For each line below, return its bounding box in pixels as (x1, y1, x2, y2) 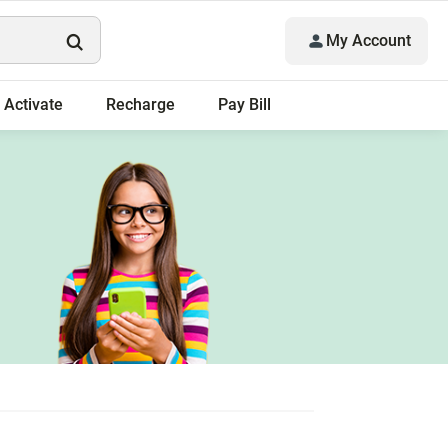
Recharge (106, 95, 175, 114)
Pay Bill (218, 95, 271, 114)
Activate (4, 95, 63, 114)
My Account (326, 30, 411, 50)
